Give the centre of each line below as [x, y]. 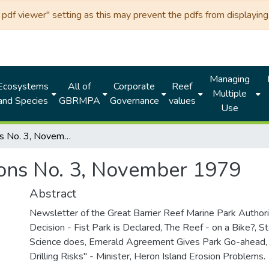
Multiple [229, 94]
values [182, 101]
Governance [134, 101]
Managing [229, 79]
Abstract [53, 194]
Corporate [134, 86]
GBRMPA [79, 101]
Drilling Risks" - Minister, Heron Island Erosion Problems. [147, 256]
